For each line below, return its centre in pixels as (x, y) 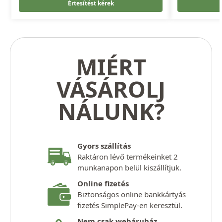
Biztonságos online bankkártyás (131, 194)
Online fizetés (103, 184)
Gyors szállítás (104, 146)
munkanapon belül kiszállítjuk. (129, 168)
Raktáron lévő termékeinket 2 (127, 157)
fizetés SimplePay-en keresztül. (130, 205)
